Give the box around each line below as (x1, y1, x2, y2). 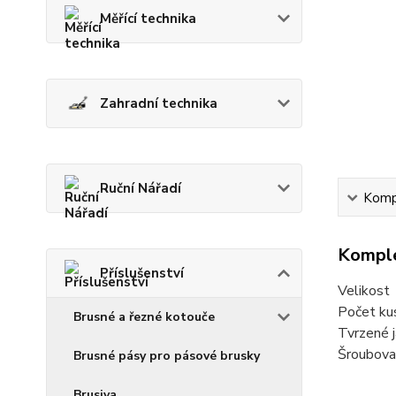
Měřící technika (100, 10, 196, 27)
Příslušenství (100, 264, 184, 282)
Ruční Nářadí (100, 179, 181, 197)
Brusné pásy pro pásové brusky (73, 347, 260, 364)
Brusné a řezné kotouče (73, 308, 215, 325)
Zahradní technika (100, 95, 217, 112)
